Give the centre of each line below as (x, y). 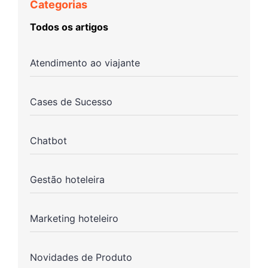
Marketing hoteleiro (74, 219)
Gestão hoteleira (67, 180)
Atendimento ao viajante (85, 63)
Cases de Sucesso (71, 102)
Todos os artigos (69, 27)
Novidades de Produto (81, 258)
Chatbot (48, 141)
